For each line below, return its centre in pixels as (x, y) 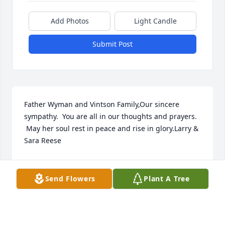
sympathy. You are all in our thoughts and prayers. (110, 116)
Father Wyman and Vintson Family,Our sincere (102, 104)
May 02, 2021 (46, 173)
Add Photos (70, 21)
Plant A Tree (167, 179)
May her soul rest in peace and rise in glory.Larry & (111, 128)
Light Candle (155, 21)
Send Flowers (70, 179)
